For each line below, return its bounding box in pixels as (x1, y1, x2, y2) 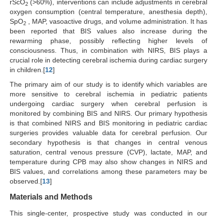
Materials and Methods (10, 193, 93, 201)
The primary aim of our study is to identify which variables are (10, 80, 207, 89)
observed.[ (10, 177, 42, 186)
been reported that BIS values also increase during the (10, 27, 207, 35)
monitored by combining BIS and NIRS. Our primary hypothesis (10, 109, 207, 118)
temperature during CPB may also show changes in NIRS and (10, 158, 207, 166)
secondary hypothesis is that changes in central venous (10, 139, 207, 147)
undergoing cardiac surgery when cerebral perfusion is (10, 100, 207, 108)
